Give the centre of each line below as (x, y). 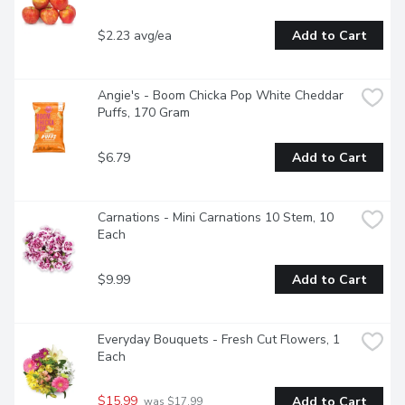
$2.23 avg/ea (135, 35)
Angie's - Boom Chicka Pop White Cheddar (221, 96)
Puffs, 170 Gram (144, 113)
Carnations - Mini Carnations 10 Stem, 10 (216, 218)
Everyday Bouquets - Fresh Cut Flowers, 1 (219, 340)
